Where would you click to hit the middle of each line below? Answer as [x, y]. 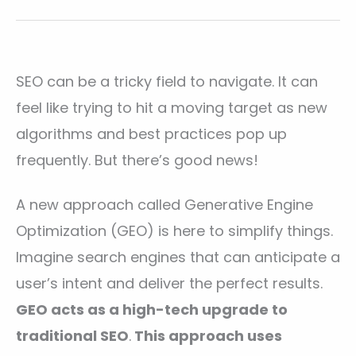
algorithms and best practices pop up [151, 133]
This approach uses [207, 335]
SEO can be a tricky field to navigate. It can [167, 81]
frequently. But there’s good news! [137, 160]
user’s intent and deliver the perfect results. [169, 283]
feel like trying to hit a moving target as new [172, 107]
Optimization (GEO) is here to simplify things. [174, 230]
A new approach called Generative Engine [164, 204]
